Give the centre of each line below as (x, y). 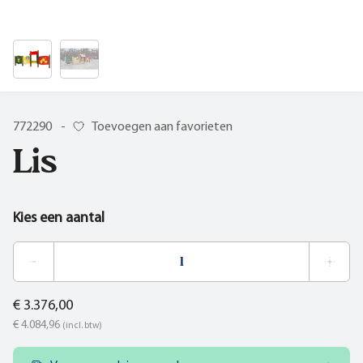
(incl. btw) (82, 325)
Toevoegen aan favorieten (162, 127)
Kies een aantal (59, 218)
